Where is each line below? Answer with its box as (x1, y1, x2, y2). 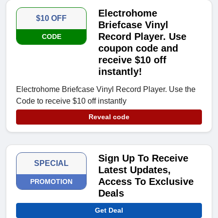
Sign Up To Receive (98, 153, 189, 164)
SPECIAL (34, 159, 69, 168)
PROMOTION (30, 178, 73, 186)
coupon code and (98, 43, 179, 54)
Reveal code (89, 113, 129, 121)
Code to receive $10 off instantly (16, 97, 127, 106)
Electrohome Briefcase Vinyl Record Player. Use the (16, 85, 196, 94)
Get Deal (95, 206, 123, 215)
